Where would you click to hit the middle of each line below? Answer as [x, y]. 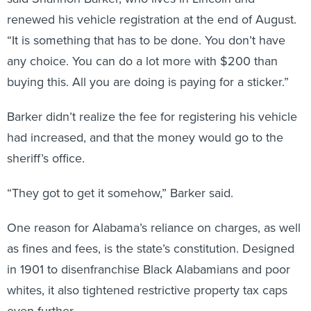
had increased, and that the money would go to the [145, 137]
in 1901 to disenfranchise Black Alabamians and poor [149, 269]
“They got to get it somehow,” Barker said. [120, 193]
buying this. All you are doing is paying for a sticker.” [148, 82]
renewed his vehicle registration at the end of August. [152, 19]
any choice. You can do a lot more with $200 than [142, 61]
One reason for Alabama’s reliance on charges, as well [154, 228]
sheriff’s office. [46, 158]
